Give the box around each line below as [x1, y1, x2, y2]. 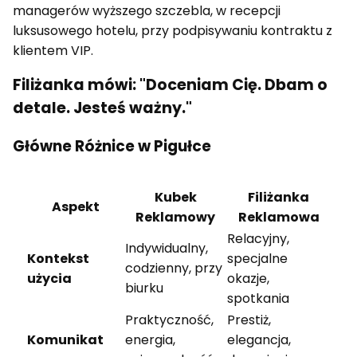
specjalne [227, 249, 288, 268]
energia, [125, 330, 175, 349]
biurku [125, 278, 163, 297]
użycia [27, 269, 72, 288]
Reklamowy [135, 207, 215, 226]
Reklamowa [237, 207, 320, 226]
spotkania [227, 288, 289, 308]
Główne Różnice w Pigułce [13, 135, 211, 158]
